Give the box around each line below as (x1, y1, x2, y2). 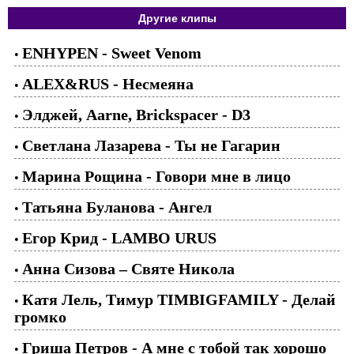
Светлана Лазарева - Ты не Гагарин (22, 136, 281, 154)
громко (14, 307, 66, 326)
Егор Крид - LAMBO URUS (22, 228, 217, 247)
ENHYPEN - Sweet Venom (22, 43, 201, 62)
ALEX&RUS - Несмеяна (22, 74, 194, 92)
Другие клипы (137, 11, 217, 24)
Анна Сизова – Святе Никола (22, 259, 235, 277)
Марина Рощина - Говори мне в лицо (22, 167, 291, 185)
